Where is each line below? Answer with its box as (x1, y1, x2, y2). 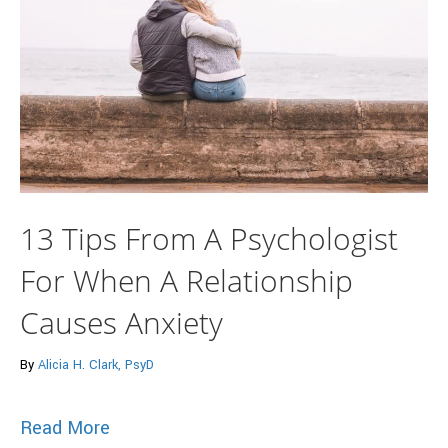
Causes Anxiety (20, 301, 223, 343)
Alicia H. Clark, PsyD (38, 355, 154, 374)
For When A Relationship (20, 259, 353, 301)
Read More (20, 414, 110, 441)
